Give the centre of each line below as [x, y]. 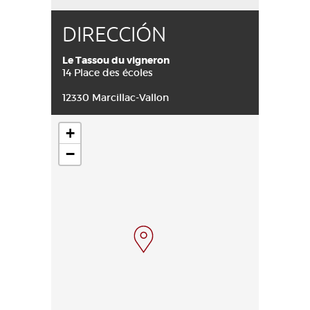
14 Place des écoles [108, 73]
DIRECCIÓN [114, 35]
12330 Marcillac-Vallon [116, 98]
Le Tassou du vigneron [116, 60]
